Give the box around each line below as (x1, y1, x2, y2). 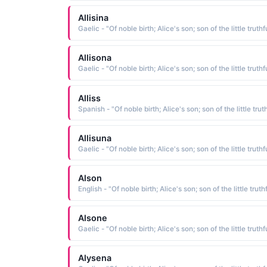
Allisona (77, 52, 111, 63)
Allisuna (77, 132, 111, 143)
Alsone (77, 213, 107, 223)
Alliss (77, 92, 101, 103)
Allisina (77, 13, 108, 23)
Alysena (77, 253, 111, 263)
